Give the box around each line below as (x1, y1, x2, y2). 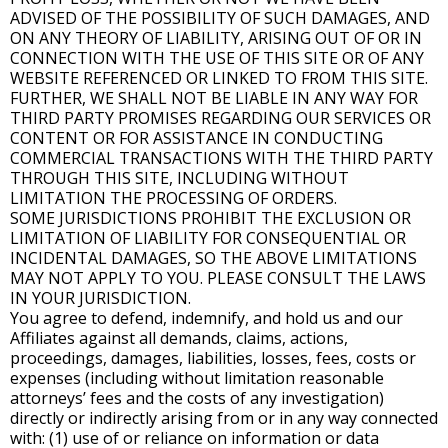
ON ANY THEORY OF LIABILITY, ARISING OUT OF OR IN (10, 27, 422, 49)
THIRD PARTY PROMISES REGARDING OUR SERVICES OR (10, 107, 431, 129)
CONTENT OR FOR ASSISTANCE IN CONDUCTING (10, 127, 383, 149)
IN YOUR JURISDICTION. (10, 287, 191, 309)
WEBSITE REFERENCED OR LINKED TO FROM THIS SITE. (10, 67, 428, 89)
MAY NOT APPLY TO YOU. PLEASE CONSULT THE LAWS (10, 267, 426, 289)
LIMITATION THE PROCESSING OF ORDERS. (10, 187, 337, 209)
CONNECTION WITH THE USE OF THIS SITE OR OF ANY (10, 47, 424, 69)
